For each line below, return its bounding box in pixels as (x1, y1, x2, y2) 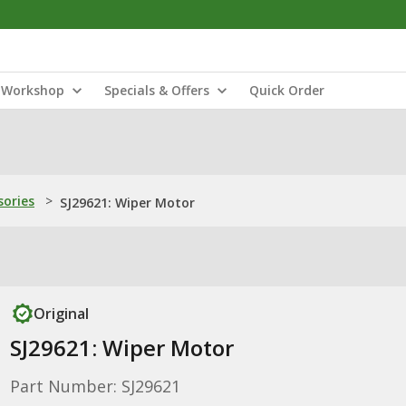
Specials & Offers (104, 82, 209, 99)
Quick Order (249, 82, 324, 99)
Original (33, 304, 89, 324)
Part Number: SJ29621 (9, 375, 180, 397)
